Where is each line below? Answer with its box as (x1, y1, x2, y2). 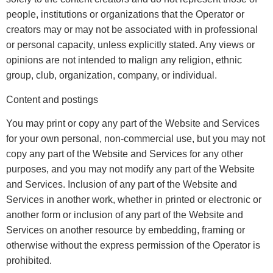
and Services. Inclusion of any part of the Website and (6, 179, 237, 190)
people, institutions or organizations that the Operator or (6, 9, 244, 20)
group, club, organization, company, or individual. (6, 70, 217, 81)
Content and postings (6, 94, 98, 105)
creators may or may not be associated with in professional (6, 24, 258, 35)
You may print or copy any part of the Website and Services (6, 118, 260, 129)
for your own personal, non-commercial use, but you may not (6, 133, 265, 144)
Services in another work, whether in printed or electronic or (6, 194, 261, 205)
